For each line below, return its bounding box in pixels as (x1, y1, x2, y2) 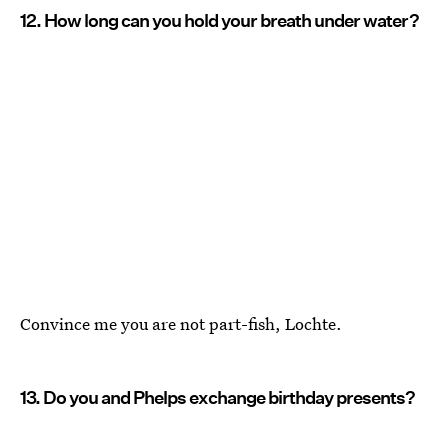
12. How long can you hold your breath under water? (20, 10, 419, 32)
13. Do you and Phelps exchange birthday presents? (20, 387, 415, 409)
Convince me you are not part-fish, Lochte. (20, 312, 342, 336)
